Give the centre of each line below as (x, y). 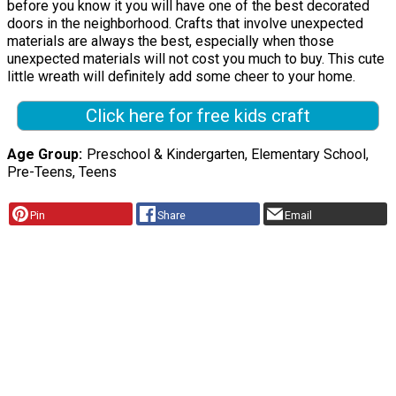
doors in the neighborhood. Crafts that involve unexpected (185, 24)
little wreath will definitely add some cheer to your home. (181, 77)
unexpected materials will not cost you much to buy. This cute (196, 59)
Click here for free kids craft (198, 116)
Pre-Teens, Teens (62, 171)
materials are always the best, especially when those (171, 42)
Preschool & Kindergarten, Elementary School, (227, 154)
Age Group (43, 154)
